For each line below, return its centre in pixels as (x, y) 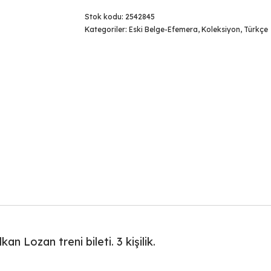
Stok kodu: (105, 17)
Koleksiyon (220, 29)
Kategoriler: (106, 29)
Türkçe (256, 29)
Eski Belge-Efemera (163, 29)
